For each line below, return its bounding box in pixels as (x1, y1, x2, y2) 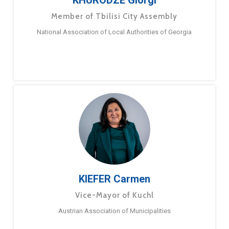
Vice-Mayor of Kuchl (75, 191, 154, 200)
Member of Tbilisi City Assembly (51, 12, 178, 21)
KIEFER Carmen (78, 173, 150, 186)
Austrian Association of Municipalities (58, 207, 171, 215)
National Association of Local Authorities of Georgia (37, 28, 192, 36)
